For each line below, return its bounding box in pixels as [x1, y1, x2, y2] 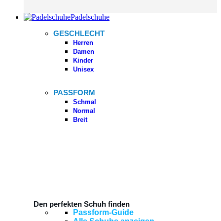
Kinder [73, 56, 93, 64]
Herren [73, 38, 93, 46]
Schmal [73, 98, 96, 106]
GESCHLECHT [53, 29, 105, 37]
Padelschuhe [71, 12, 110, 21]
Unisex [73, 65, 94, 73]
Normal [73, 107, 95, 114]
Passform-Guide [73, 208, 134, 217]
